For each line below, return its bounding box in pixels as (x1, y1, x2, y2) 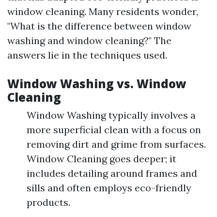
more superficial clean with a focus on (27, 124, 201, 136)
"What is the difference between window (7, 20, 191, 32)
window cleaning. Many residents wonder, (7, 5, 198, 17)
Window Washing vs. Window (7, 76, 186, 92)
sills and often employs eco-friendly (27, 182, 191, 194)
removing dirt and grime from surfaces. (27, 138, 206, 150)
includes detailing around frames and (27, 167, 197, 179)
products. (27, 196, 70, 208)
